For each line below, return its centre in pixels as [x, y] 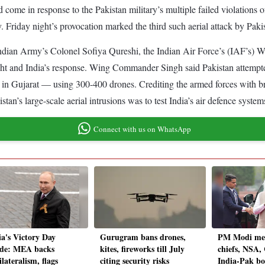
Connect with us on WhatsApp [142, 129]
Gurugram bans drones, [143, 237]
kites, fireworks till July [142, 249]
